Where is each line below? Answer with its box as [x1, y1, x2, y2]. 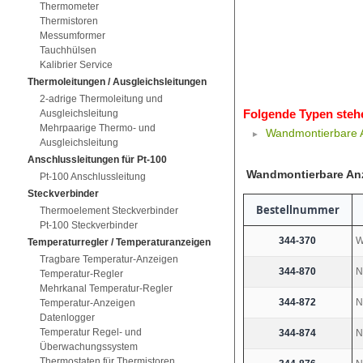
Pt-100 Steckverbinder [39, 220, 138, 231]
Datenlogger [39, 312, 95, 323]
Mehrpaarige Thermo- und [39, 122, 156, 134]
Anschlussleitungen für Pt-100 [27, 154, 167, 165]
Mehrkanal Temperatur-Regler [39, 283, 173, 294]
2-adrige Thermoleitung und [39, 93, 163, 105]
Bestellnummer [255, 203, 340, 218]
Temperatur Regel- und [39, 327, 142, 338]
